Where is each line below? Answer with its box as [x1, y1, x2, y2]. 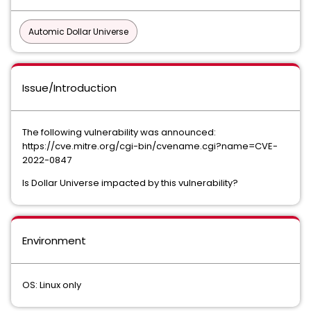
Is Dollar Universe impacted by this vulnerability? [22, 176, 238, 190]
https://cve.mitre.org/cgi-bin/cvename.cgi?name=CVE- [22, 140, 278, 153]
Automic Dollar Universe [28, 26, 128, 37]
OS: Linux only [22, 278, 81, 292]
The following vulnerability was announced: [22, 126, 216, 139]
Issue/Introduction [22, 81, 117, 95]
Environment [22, 233, 86, 248]
